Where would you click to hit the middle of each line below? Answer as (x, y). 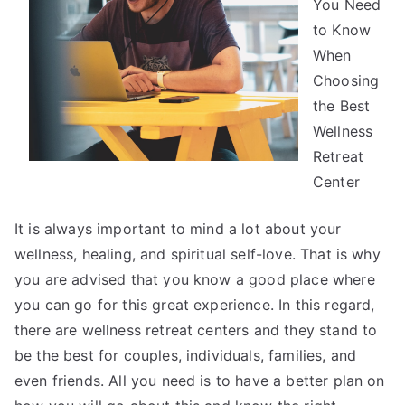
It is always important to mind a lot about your (178, 229)
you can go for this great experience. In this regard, (195, 305)
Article (118, 49)
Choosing (346, 80)
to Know (342, 30)
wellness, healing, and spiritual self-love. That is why (198, 254)
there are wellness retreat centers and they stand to (196, 330)
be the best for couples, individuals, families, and (186, 355)
